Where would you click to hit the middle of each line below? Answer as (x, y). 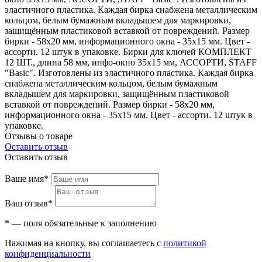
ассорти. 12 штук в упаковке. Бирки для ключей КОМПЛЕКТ (128, 52)
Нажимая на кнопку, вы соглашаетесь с (84, 243)
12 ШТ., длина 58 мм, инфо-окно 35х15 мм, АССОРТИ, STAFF (131, 63)
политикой (185, 243)
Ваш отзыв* (29, 204)
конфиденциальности (48, 254)
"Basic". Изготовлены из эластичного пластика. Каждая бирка (129, 73)
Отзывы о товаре (39, 136)
